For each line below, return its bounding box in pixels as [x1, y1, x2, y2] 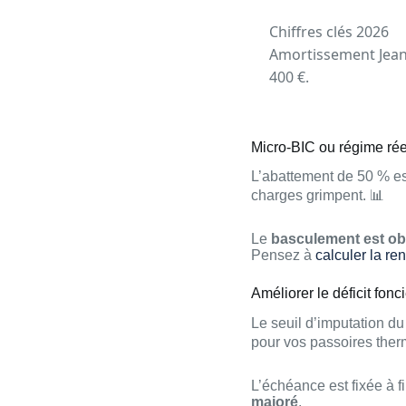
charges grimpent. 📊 [251, 188, 384, 204]
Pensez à [251, 247, 315, 264]
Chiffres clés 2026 [269, 21, 389, 42]
